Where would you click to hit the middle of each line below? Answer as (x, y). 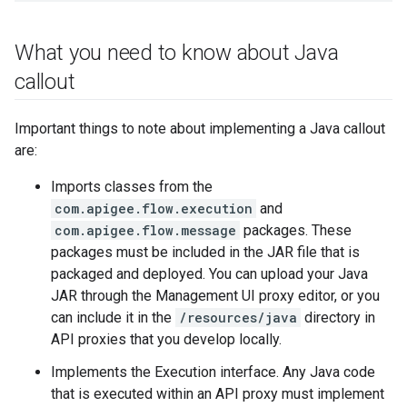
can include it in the (113, 318)
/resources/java (238, 318)
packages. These (296, 230)
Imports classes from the (132, 187)
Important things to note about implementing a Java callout (200, 129)
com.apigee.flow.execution (154, 208)
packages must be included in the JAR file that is (205, 252)
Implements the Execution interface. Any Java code (213, 372)
